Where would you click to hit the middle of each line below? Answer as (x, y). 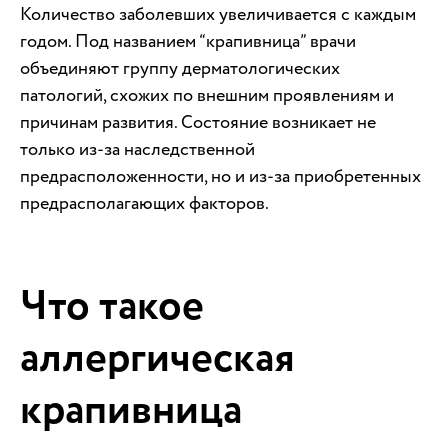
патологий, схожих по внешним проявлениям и (207, 95)
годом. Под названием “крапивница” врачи (188, 41)
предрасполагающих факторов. (144, 203)
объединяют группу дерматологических (180, 68)
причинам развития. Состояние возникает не (198, 122)
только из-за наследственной (137, 149)
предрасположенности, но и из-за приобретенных (220, 176)
